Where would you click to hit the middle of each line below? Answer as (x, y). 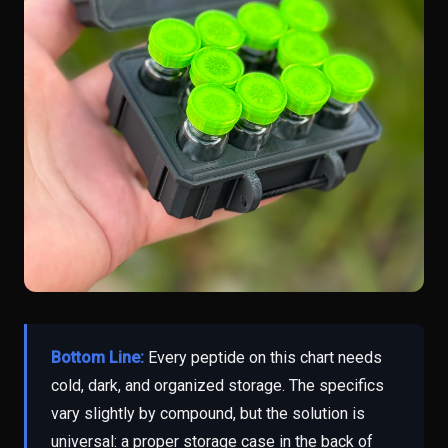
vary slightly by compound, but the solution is (208, 414)
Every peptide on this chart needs (263, 358)
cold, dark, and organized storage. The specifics (217, 386)
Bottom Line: (97, 358)
